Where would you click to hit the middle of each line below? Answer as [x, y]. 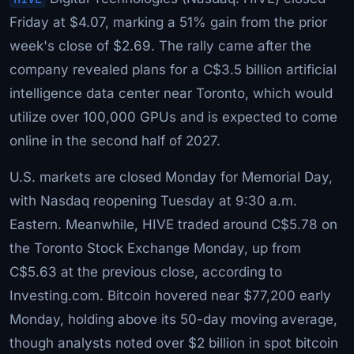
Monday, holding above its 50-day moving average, [173, 319]
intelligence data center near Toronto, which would [171, 93]
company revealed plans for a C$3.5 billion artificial [173, 69]
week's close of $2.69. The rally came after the [160, 45]
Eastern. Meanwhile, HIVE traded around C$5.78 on [173, 224]
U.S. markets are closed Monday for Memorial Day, [171, 177]
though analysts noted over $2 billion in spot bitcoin [174, 343]
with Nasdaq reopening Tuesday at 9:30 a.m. [153, 200]
